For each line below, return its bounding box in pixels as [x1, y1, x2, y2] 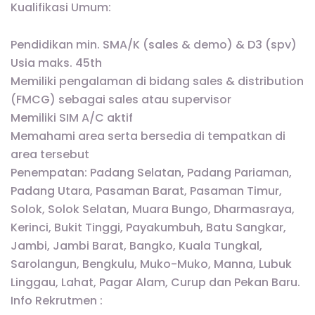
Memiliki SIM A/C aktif [11, 110, 133, 127]
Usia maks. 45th [11, 55, 102, 72]
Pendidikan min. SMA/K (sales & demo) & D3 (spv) [11, 37, 297, 53]
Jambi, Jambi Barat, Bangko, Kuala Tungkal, [11, 238, 262, 255]
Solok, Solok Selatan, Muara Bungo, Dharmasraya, [11, 201, 295, 218]
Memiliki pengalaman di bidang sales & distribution [11, 73, 304, 90]
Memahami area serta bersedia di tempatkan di [11, 128, 285, 145]
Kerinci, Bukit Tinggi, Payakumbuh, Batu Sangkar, [11, 219, 286, 236]
